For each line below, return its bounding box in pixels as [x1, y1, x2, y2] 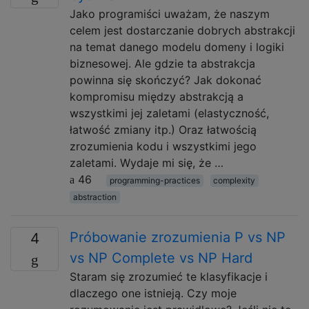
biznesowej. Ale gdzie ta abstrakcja [70, 57, 255, 70]
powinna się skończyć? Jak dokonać [70, 73, 261, 87]
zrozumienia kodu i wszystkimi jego [70, 139, 257, 153]
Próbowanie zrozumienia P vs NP [70, 229, 286, 246]
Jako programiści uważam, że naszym [70, 7, 270, 21]
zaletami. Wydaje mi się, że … [70, 156, 223, 170]
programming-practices [109, 175, 200, 186]
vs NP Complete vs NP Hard [70, 250, 252, 266]
